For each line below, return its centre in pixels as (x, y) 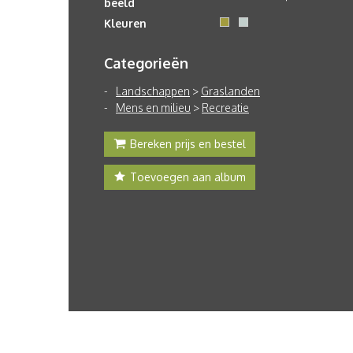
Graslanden (230, 91)
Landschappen (153, 91)
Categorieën (146, 63)
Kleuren (125, 23)
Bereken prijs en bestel (188, 144)
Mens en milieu (153, 108)
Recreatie (225, 108)
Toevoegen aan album (188, 177)
